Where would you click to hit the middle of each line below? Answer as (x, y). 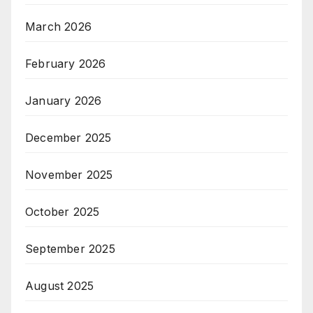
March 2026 (58, 27)
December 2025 (68, 138)
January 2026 (64, 101)
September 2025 (70, 249)
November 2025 (69, 175)
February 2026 (66, 64)
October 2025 (63, 212)
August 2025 (60, 286)
